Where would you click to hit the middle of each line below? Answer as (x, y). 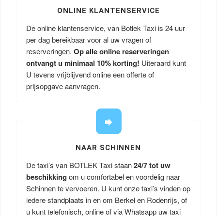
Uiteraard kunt (163, 63)
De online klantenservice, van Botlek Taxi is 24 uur (105, 28)
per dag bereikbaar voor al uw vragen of (88, 39)
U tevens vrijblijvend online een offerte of (90, 74)
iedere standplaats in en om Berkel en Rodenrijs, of (106, 200)
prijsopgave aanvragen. (63, 86)
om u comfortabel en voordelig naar (123, 177)
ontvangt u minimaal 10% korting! (83, 63)
